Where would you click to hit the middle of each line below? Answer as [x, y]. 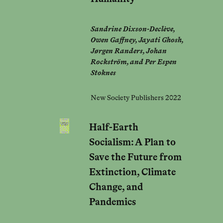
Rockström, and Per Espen [133, 62]
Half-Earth [113, 128]
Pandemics [112, 203]
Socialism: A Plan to [132, 143]
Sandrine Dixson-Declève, [132, 29]
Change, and [116, 188]
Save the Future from [135, 158]
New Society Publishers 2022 [136, 98]
